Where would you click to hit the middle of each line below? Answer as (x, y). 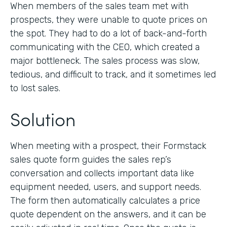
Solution (43, 118)
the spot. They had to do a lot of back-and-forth (108, 33)
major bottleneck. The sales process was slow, (105, 61)
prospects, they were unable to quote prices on (109, 20)
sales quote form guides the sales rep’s (91, 159)
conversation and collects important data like (102, 173)
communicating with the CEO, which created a (105, 47)
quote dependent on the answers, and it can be (108, 214)
